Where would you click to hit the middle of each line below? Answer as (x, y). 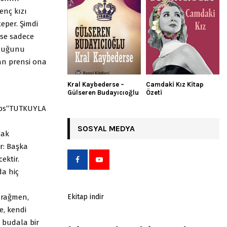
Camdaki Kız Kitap (175, 84)
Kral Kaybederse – (96, 84)
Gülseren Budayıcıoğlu (103, 92)
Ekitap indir (86, 197)
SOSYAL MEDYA (106, 128)
